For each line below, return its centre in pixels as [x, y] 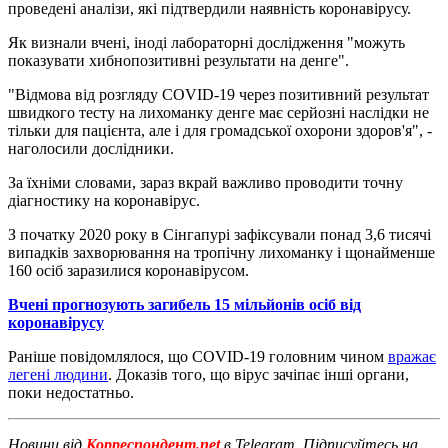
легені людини [58, 374]
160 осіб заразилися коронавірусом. [128, 270]
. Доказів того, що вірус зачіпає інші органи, [258, 374]
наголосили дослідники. [91, 148]
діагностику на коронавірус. [104, 200]
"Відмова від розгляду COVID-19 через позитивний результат [218, 94]
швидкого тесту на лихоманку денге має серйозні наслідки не [218, 112]
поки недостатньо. [71, 392]
